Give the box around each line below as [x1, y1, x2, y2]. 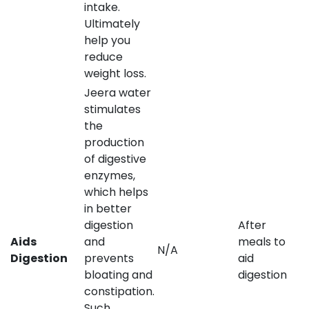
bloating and [84, 266, 152, 283]
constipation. [84, 283, 154, 299]
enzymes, [84, 167, 135, 183]
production [84, 134, 144, 150]
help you [84, 32, 130, 48]
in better [84, 200, 132, 217]
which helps [84, 183, 148, 200]
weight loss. [84, 65, 149, 81]
